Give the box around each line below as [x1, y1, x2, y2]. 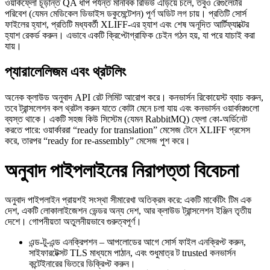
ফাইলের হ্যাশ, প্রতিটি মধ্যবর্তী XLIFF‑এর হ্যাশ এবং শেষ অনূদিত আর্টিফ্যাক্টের [5, 19, 249, 30]
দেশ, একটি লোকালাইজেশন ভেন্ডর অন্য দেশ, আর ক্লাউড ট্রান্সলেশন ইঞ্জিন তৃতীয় [5, 205, 251, 216]
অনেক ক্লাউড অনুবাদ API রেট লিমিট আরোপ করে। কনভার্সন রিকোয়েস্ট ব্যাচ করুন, [5, 92, 263, 103]
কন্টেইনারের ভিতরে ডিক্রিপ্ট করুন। [29, 258, 136, 269]
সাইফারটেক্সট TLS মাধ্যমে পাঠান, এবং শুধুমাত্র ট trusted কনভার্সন [29, 247, 236, 258]
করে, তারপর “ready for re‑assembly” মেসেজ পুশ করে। [5, 136, 190, 146]
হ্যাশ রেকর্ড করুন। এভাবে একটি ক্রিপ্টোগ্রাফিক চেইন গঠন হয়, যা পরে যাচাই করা [5, 30, 255, 41]
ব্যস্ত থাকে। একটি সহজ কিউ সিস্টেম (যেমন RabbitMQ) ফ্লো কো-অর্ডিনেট [5, 114, 247, 125]
